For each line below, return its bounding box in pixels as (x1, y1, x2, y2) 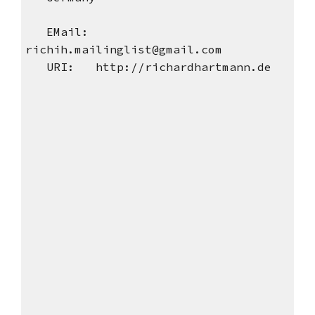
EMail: (25, 25, 89, 39)
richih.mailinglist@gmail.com (25, 42, 222, 57)
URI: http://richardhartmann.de (25, 60, 271, 75)
